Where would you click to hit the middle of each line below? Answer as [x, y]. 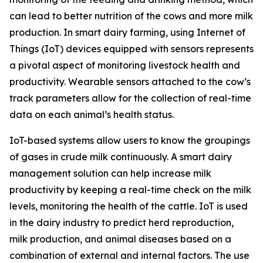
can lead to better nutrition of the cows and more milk [131, 16]
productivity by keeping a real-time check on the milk [130, 190]
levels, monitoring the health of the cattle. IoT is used [129, 206]
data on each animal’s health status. [92, 114]
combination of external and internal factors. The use [129, 255]
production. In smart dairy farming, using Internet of [127, 32]
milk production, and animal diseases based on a [120, 239]
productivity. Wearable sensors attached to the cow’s [130, 82]
